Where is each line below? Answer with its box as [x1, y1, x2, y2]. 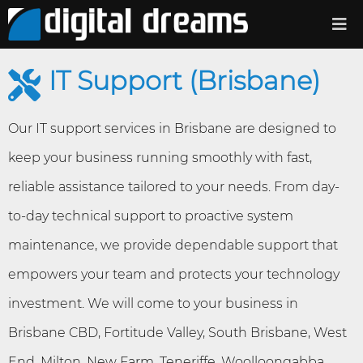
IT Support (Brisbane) [49, 65, 320, 96]
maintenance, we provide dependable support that [8, 237, 338, 253]
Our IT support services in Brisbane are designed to [8, 121, 336, 136]
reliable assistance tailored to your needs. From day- [8, 179, 340, 194]
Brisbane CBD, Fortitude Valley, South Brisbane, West [8, 325, 347, 340]
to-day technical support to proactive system [8, 208, 293, 224]
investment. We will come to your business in [8, 296, 298, 311]
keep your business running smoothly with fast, [8, 150, 312, 165]
